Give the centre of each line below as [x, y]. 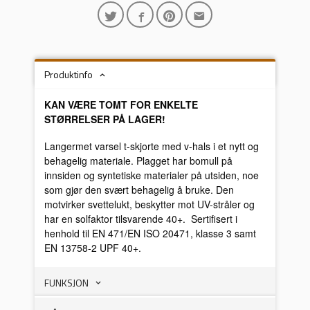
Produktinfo [69, 75]
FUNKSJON [67, 282]
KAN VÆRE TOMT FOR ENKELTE [121, 105]
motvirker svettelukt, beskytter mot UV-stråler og [150, 204]
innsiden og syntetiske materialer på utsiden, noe [152, 175]
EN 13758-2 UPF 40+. [93, 247]
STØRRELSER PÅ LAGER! [105, 119]
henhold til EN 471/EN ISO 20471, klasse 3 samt [151, 233]
